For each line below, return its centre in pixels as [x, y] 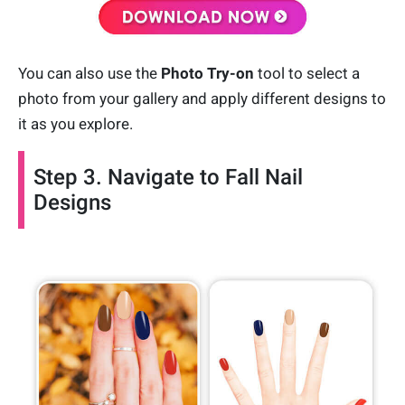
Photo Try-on [207, 73]
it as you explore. [75, 123]
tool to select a [307, 73]
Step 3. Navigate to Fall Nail [168, 177]
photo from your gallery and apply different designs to [202, 98]
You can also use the [89, 73]
